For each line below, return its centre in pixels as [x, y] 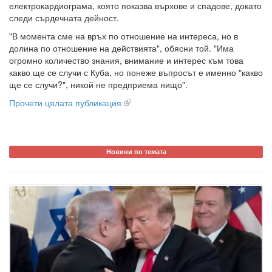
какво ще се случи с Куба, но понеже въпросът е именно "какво [136, 73]
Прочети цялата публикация [65, 103]
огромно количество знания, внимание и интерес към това [126, 60]
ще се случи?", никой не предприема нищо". [98, 85]
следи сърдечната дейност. [64, 18]
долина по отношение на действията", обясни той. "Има [121, 48]
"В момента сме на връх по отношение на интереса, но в [124, 36]
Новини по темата [136, 152]
